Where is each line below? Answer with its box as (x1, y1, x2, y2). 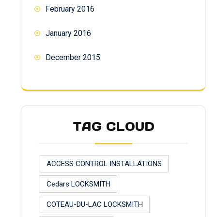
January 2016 (46, 28, 91, 38)
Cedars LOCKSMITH (46, 179, 110, 188)
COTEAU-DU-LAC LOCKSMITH (46, 200, 143, 209)
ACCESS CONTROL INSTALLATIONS (46, 159, 162, 168)
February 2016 (46, 4, 94, 14)
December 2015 (46, 52, 100, 62)
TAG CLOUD (72, 119, 155, 134)
